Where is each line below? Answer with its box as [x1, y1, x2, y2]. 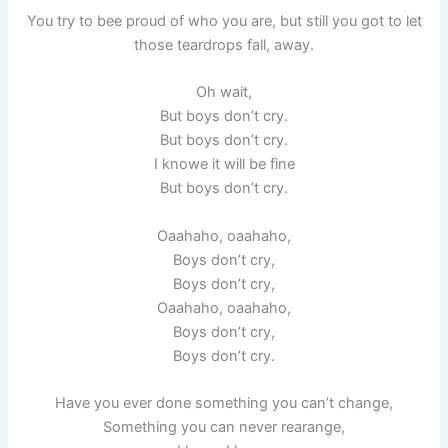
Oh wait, [196, 83, 252, 102]
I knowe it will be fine [153, 155, 295, 174]
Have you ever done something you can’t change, [55, 393, 393, 412]
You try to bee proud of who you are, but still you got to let [26, 11, 422, 30]
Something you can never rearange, [103, 417, 345, 436]
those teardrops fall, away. [134, 35, 314, 54]
